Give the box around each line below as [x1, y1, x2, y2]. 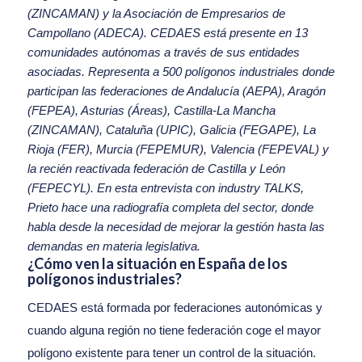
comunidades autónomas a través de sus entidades [27, 44, 300, 59]
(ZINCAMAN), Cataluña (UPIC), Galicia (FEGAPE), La [27, 122, 316, 137]
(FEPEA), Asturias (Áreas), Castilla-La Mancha [27, 103, 276, 117]
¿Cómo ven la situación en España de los [27, 254, 288, 272]
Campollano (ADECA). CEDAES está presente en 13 [27, 25, 308, 40]
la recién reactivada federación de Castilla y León [27, 161, 285, 175]
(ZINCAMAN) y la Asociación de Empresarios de [27, 6, 285, 20]
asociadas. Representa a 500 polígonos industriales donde [27, 64, 335, 78]
